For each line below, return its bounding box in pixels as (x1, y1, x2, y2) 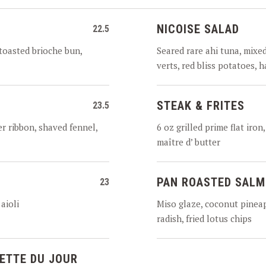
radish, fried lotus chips (157, 213, 252, 224)
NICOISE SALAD (157, 22, 239, 36)
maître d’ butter (157, 136, 220, 148)
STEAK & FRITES (157, 99, 245, 113)
